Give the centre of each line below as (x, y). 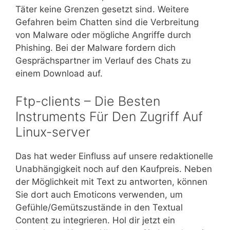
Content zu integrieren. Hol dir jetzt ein (95, 220)
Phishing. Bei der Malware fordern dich (95, 48)
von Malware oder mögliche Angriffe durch (103, 35)
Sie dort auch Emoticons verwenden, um (99, 194)
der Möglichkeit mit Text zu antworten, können (111, 181)
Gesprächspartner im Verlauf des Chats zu (103, 61)
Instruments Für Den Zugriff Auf (109, 116)
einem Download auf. (59, 74)
